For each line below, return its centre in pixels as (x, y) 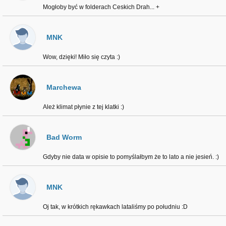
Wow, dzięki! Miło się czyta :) (81, 57)
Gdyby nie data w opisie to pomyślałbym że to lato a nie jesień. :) (131, 157)
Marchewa (64, 87)
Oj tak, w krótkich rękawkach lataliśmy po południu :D (115, 207)
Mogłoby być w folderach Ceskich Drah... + (101, 7)
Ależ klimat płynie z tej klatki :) (83, 107)
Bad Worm (64, 137)
